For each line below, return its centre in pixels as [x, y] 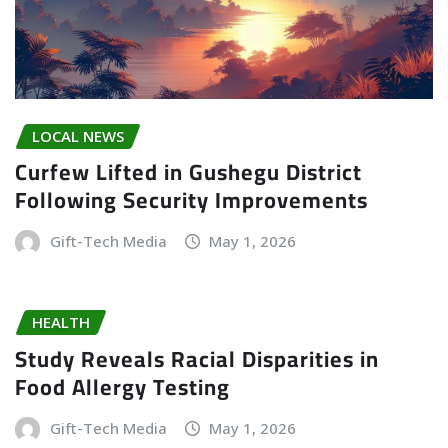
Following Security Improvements [191, 200]
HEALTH [61, 322]
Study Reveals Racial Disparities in [197, 359]
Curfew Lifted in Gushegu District [188, 172]
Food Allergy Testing [122, 387]
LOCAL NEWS [78, 135]
